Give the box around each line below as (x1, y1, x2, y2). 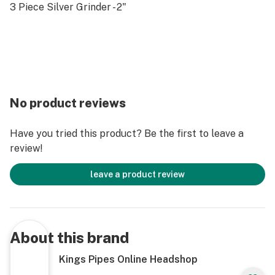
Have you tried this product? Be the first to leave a (10, 128, 244, 139)
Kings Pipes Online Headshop (59, 254, 198, 265)
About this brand (10, 229, 129, 246)
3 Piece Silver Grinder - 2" (10, 1, 126, 13)
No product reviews (10, 96, 126, 110)
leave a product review (90, 169, 185, 179)
